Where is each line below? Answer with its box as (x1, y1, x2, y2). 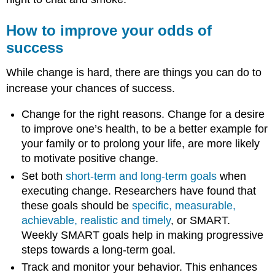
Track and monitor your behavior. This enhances (21, 260, 258, 273)
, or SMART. (171, 214, 231, 227)
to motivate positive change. (21, 152, 159, 165)
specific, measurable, (132, 199, 236, 212)
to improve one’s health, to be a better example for (21, 123, 268, 136)
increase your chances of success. (6, 82, 176, 95)
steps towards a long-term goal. (21, 243, 176, 256)
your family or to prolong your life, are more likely (21, 137, 260, 150)
